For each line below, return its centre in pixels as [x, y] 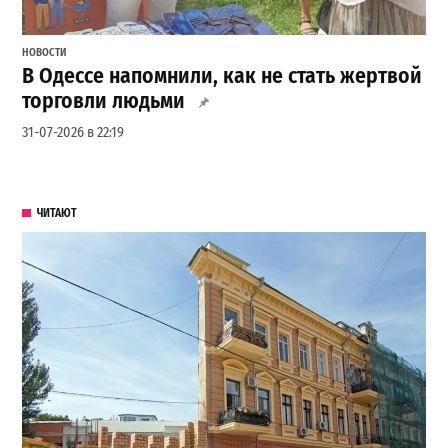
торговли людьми [104, 100]
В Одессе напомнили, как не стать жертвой [222, 75]
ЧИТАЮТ [56, 213]
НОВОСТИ [45, 52]
